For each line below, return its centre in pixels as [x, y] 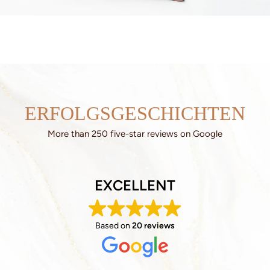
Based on [114, 226]
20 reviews [153, 226]
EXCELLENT [135, 186]
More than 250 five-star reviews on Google [135, 133]
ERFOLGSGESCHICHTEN [135, 113]
